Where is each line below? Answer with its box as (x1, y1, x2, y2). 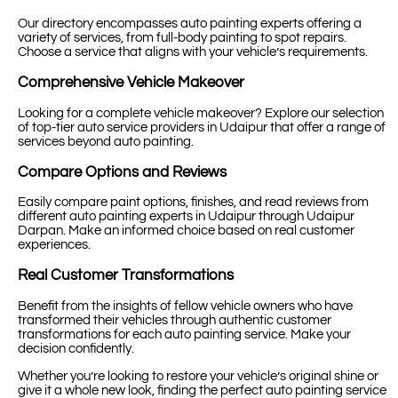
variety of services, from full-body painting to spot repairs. (18, 30, 346, 44)
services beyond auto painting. (18, 134, 194, 148)
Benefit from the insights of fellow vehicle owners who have (18, 299, 353, 314)
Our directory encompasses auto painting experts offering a (18, 16, 362, 30)
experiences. (18, 238, 91, 252)
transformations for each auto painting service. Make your (18, 328, 351, 342)
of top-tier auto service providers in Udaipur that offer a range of (18, 120, 386, 134)
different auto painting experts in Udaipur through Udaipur (18, 210, 354, 224)
